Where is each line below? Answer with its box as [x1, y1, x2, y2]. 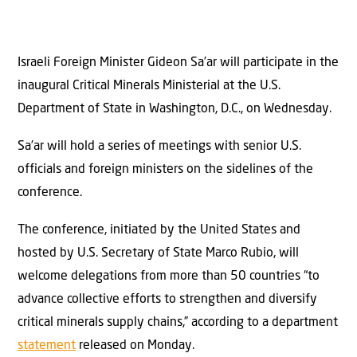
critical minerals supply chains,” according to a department [18, 316, 338, 330]
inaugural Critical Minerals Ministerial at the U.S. [18, 79, 280, 92]
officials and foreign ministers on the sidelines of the [18, 163, 313, 177]
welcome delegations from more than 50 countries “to [18, 270, 320, 284]
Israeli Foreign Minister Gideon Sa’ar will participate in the [18, 56, 339, 69]
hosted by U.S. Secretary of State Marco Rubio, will [18, 247, 299, 261]
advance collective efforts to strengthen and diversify [18, 293, 317, 307]
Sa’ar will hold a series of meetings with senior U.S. [18, 140, 301, 154]
